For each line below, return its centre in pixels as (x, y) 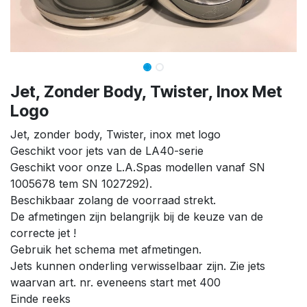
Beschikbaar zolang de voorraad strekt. (113, 200)
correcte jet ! (43, 233)
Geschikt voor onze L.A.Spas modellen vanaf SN (138, 167)
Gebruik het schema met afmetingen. (106, 249)
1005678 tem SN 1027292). (81, 183)
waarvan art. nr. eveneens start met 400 (115, 282)
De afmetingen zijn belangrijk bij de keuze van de (137, 216)
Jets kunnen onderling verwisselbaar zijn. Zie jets (138, 266)
